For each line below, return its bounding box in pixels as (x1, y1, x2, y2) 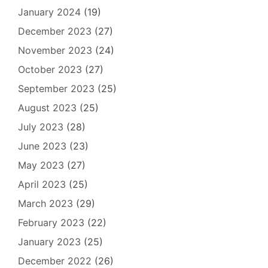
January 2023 (18, 236, 81, 248)
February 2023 (18, 217, 84, 229)
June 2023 (18, 140, 66, 152)
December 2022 (18, 255, 92, 267)
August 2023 (18, 102, 77, 114)
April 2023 (18, 178, 66, 190)
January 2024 (18, 6, 81, 18)
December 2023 (18, 25, 92, 37)
